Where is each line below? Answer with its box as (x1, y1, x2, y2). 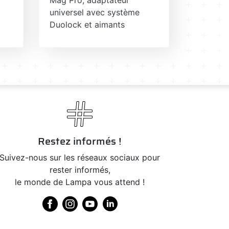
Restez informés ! (38, 132, 122, 149)
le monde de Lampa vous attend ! (15, 176, 145, 187)
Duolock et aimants (50, 19, 125, 30)
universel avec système (50, 7, 140, 17)
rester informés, (49, 164, 110, 175)
